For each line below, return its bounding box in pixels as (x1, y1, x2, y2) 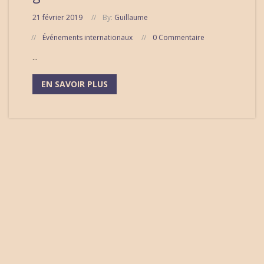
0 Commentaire (153, 32, 204, 43)
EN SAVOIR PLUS (41, 78, 108, 90)
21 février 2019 (32, 12, 82, 23)
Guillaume (114, 12, 148, 23)
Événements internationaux (42, 32, 133, 43)
